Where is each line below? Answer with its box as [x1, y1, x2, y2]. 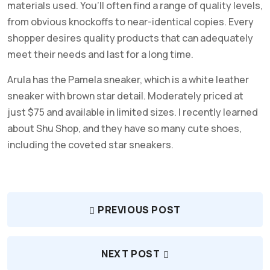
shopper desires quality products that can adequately [7, 31, 253, 45]
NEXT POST [101, 247, 160, 260]
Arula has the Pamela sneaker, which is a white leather [7, 73, 249, 86]
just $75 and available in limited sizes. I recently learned [7, 105, 258, 119]
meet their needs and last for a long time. [7, 48, 193, 61]
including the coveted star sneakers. [7, 138, 174, 151]
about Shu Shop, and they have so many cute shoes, [7, 122, 242, 135]
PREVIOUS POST [98, 203, 181, 216]
